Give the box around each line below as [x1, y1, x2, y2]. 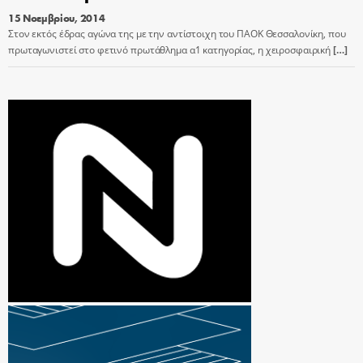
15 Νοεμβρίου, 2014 [8, 10, 105, 25]
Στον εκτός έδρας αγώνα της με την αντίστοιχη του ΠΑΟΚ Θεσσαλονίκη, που [8, 26, 346, 41]
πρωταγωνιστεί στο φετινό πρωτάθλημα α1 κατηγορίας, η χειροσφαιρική [8, 42, 331, 57]
